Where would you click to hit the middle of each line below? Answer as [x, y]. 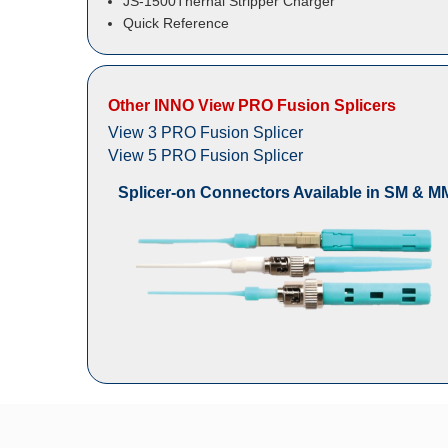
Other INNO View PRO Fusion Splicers [252, 106]
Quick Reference [176, 23]
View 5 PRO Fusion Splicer [205, 156]
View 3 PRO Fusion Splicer [205, 133]
